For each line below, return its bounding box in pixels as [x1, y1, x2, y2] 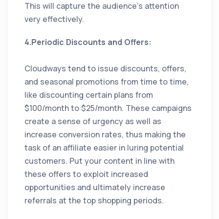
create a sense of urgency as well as [24, 116, 161, 127]
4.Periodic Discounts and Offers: [24, 37, 152, 48]
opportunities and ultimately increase [24, 182, 165, 193]
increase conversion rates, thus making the [24, 129, 186, 140]
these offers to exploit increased [24, 169, 148, 180]
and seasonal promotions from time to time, [24, 76, 189, 88]
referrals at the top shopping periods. [24, 195, 164, 206]
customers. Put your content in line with [24, 155, 175, 167]
